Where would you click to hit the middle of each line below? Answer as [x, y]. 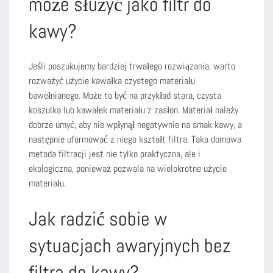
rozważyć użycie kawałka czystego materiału [112, 80]
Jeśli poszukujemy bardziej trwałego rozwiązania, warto [132, 66]
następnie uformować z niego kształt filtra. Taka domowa [135, 139]
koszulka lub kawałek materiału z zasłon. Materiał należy [133, 110]
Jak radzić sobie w [98, 218]
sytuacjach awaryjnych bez [129, 245]
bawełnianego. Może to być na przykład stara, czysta [125, 95]
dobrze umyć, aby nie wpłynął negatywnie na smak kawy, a [135, 124]
